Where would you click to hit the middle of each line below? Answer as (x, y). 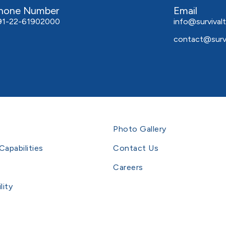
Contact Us (136, 148)
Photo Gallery (140, 129)
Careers (128, 167)
